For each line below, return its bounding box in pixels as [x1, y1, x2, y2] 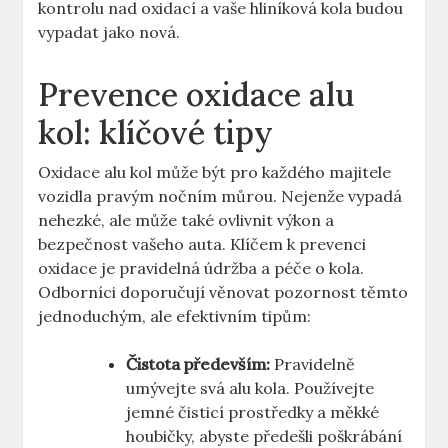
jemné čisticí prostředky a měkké [126, 402, 380, 423]
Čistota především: [126, 354, 271, 375]
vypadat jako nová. [38, 22, 181, 43]
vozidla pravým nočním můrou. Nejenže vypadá [38, 186, 403, 207]
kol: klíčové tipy [38, 112, 274, 154]
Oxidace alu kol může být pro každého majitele [38, 162, 392, 183]
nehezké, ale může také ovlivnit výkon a [38, 210, 335, 231]
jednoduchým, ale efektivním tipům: [38, 306, 312, 327]
